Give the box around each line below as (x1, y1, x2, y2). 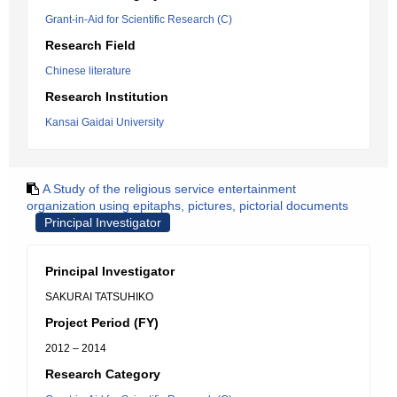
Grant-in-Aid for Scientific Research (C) (45, 13, 232, 26)
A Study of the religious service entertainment (43, 182, 296, 196)
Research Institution (45, 90, 168, 104)
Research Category (45, 367, 160, 381)
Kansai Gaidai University (45, 116, 164, 128)
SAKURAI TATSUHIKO (45, 291, 153, 303)
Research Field (45, 38, 136, 52)
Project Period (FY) (45, 315, 159, 330)
